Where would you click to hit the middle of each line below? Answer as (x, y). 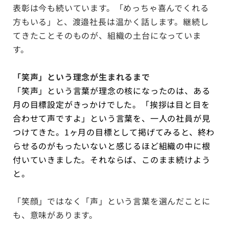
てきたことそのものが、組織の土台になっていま (107, 35)
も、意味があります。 (55, 215)
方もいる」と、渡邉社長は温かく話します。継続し (111, 21)
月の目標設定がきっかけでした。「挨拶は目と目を (111, 104)
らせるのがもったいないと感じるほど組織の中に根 (112, 146)
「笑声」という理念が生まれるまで (82, 77)
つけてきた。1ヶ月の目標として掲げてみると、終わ (114, 132)
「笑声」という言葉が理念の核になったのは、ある (112, 90)
